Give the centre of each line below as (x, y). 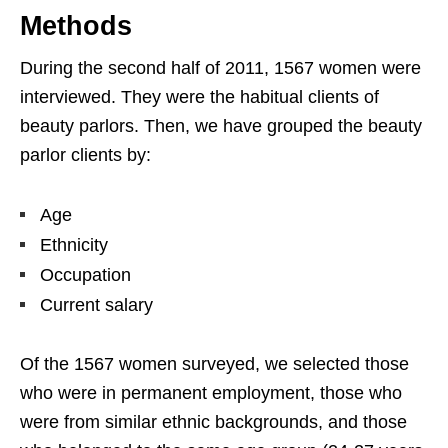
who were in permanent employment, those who (211, 393)
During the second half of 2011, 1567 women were (220, 68)
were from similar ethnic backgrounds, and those (213, 422)
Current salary (96, 305)
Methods (76, 26)
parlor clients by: (85, 155)
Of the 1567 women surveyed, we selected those (214, 364)
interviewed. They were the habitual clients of (199, 97)
